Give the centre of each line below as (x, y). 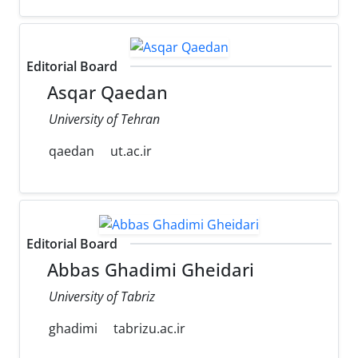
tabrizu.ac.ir (149, 329)
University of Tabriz (102, 297)
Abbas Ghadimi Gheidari (149, 270)
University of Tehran (104, 119)
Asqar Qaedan (105, 93)
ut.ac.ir (131, 151)
